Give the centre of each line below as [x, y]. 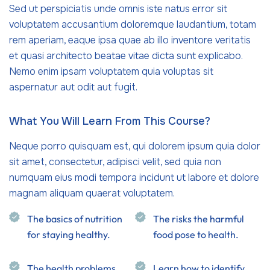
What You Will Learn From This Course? [110, 121]
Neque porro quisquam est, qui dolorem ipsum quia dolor [135, 146]
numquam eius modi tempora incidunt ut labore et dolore [134, 177]
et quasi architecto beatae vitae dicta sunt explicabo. [126, 56]
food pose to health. [196, 234]
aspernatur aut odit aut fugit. [73, 87]
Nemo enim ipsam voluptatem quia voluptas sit [111, 71]
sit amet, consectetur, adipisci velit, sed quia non [115, 162]
